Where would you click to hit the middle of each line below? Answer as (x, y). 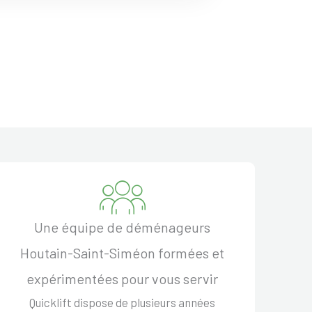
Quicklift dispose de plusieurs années (123, 302)
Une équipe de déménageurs (123, 227)
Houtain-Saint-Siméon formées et (123, 252)
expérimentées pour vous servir (123, 278)
